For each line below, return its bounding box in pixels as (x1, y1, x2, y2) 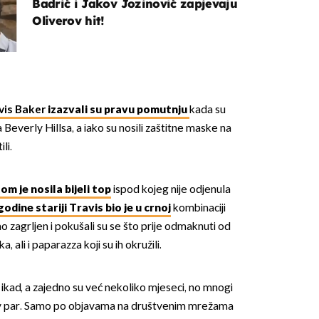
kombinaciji (170, 201, 226, 215)
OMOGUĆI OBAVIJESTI (85, 121, 234, 135)
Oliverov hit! (32, 14, 105, 28)
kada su (189, 103, 226, 117)
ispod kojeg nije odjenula (110, 182, 231, 197)
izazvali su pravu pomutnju (45, 103, 189, 117)
